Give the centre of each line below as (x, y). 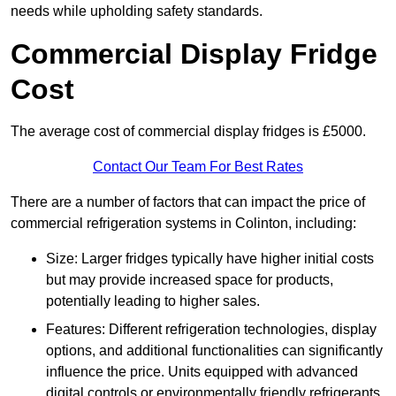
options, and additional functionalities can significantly (214, 351)
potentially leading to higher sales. (153, 301)
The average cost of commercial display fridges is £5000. (188, 132)
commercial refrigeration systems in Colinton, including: (183, 224)
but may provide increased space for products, (190, 280)
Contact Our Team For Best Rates (198, 167)
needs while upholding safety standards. (137, 11)
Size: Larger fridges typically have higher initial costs (210, 259)
